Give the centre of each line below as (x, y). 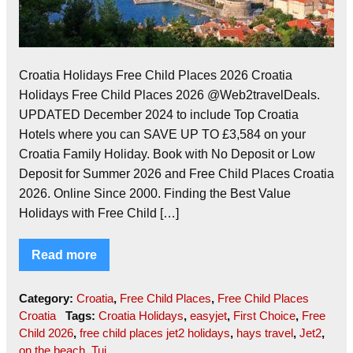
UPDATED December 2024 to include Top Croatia (159, 114)
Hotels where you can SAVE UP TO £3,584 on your (162, 134)
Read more (64, 255)
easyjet (208, 315)
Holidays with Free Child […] (99, 213)
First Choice (264, 315)
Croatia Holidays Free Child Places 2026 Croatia (156, 75)
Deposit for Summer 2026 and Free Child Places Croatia (176, 173)
